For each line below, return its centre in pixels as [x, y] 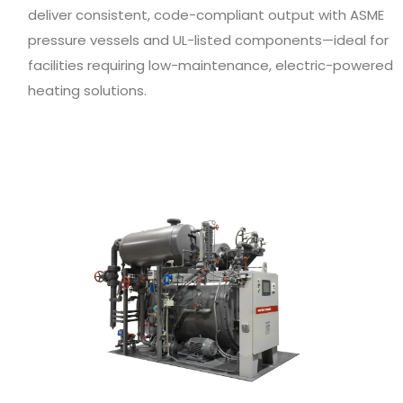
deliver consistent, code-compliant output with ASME [206, 14]
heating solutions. [87, 90]
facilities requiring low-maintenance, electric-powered [210, 65]
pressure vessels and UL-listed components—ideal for [208, 40]
